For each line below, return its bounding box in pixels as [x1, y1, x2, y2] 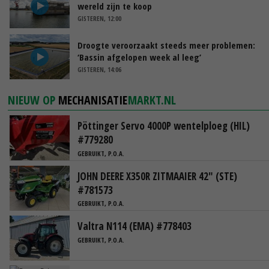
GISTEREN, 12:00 [77, 14, 121, 23]
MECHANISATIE [58, 92, 128, 109]
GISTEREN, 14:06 [77, 65, 121, 74]
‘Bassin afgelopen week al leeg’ [77, 51, 201, 64]
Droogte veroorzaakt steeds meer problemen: [77, 39, 255, 52]
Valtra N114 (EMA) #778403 [77, 219, 192, 234]
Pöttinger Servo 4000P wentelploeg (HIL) [77, 119, 250, 133]
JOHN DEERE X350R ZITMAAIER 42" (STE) [77, 169, 237, 183]
